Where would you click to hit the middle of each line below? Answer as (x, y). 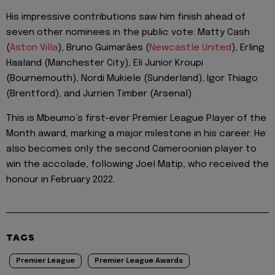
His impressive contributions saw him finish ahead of (126, 17)
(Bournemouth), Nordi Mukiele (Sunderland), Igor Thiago (132, 78)
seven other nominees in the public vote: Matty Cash (128, 32)
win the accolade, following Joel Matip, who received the (137, 165)
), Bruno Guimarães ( (103, 48)
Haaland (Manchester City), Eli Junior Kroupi (105, 63)
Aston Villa (34, 48)
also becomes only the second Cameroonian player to (131, 149)
